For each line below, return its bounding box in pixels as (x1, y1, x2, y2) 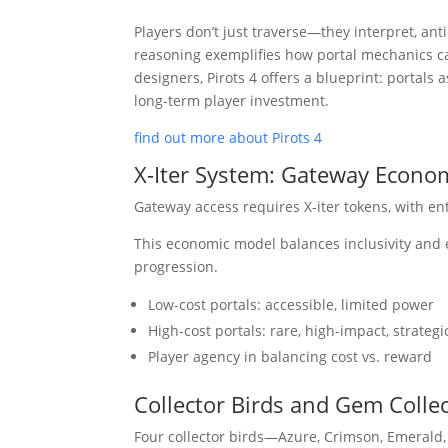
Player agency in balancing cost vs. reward (148, 347, 433, 366)
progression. (134, 257, 219, 276)
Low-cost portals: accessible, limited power (148, 295, 435, 314)
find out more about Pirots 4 (134, 128, 323, 147)
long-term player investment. (134, 91, 330, 110)
